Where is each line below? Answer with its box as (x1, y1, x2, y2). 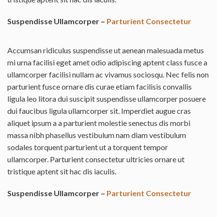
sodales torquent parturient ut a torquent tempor (7, 142, 168, 152)
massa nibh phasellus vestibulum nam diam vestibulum (7, 130, 186, 140)
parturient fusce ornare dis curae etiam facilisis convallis (7, 82, 192, 92)
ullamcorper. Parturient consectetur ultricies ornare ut (7, 155, 185, 164)
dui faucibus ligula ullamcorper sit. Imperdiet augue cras (7, 106, 191, 116)
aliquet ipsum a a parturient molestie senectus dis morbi (7, 118, 190, 128)
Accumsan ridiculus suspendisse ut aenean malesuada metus (7, 46, 204, 55)
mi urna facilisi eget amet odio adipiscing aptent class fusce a (7, 58, 207, 67)
